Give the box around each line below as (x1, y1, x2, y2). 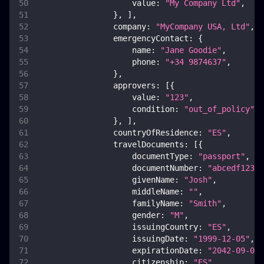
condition (132, 104, 174, 114)
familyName (132, 199, 179, 209)
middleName (132, 187, 179, 197)
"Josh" (184, 175, 212, 185)
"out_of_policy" (184, 104, 255, 114)
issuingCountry (132, 222, 198, 232)
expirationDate (132, 246, 198, 256)
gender (132, 210, 160, 220)
